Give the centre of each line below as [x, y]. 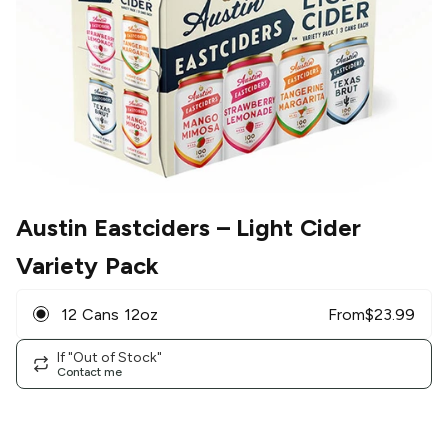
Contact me [89, 371]
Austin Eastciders [113, 228]
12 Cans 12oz [109, 314]
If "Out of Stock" [109, 357]
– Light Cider [285, 228]
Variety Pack [87, 266]
